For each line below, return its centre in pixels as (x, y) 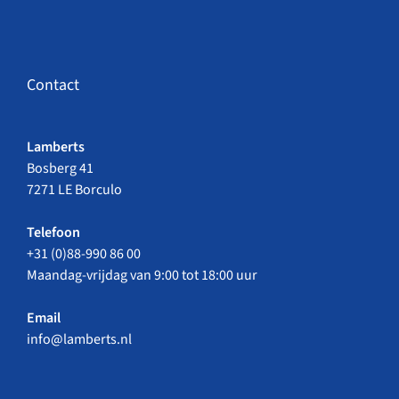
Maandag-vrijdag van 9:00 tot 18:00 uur (142, 276)
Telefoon (53, 233)
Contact (53, 85)
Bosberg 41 (60, 169)
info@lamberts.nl (79, 340)
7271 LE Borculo (74, 190)
